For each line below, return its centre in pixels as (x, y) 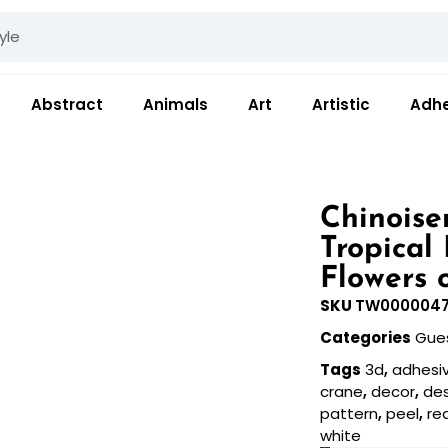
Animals (175, 104)
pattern (349, 413)
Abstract (67, 104)
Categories (366, 337)
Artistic (341, 104)
